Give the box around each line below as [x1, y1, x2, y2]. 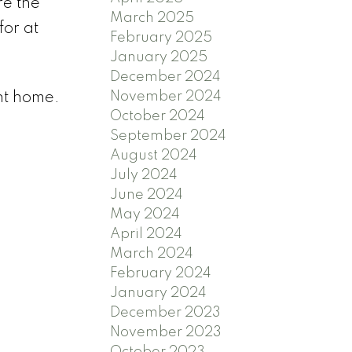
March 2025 [110, 10, 195, 25]
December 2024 [110, 69, 222, 84]
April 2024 [110, 226, 183, 241]
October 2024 [110, 108, 206, 123]
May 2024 [110, 207, 181, 222]
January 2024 [110, 285, 207, 300]
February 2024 [110, 266, 212, 280]
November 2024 [110, 89, 222, 104]
